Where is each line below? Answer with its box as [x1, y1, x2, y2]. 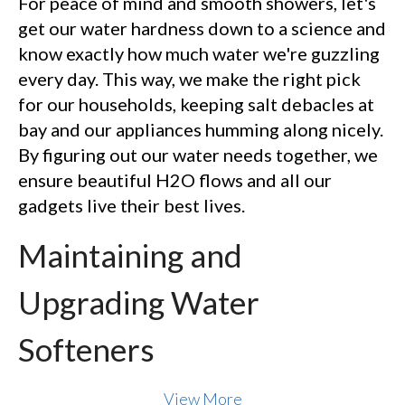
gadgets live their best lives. [18, 194, 245, 217]
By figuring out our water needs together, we [18, 144, 378, 166]
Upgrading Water [18, 283, 259, 322]
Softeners [18, 330, 155, 369]
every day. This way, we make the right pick [18, 68, 361, 90]
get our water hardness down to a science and [18, 17, 386, 40]
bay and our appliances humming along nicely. [18, 118, 383, 141]
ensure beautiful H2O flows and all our [18, 169, 332, 192]
